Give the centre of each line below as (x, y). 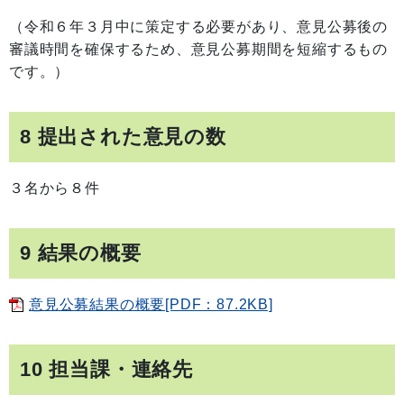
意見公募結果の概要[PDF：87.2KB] (151, 304)
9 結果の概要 (81, 253)
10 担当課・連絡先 (106, 369)
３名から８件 (55, 188)
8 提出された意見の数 (123, 137)
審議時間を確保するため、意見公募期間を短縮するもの (198, 49)
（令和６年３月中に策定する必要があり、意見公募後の (198, 27)
